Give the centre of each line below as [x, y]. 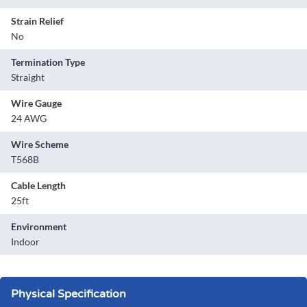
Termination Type [48, 62]
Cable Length [38, 186]
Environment [39, 227]
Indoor [25, 242]
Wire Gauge [36, 103]
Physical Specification [69, 294]
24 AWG [29, 119]
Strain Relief [37, 21]
